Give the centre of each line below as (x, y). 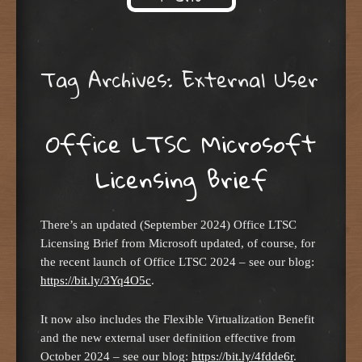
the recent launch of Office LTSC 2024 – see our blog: (177, 262)
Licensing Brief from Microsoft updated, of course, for (178, 243)
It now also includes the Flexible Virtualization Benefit (177, 318)
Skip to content (106, 25)
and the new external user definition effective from (168, 337)
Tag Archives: (111, 80)
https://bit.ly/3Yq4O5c (96, 280)
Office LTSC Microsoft (181, 143)
